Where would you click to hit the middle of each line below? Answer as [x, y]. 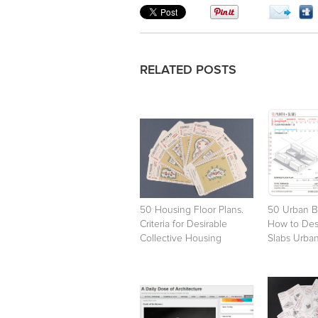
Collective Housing [181, 238]
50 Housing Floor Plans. [192, 210]
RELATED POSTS [188, 70]
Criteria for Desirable [183, 224]
